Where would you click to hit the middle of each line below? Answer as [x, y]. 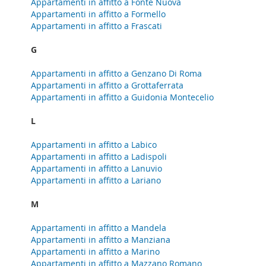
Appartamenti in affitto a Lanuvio [96, 168]
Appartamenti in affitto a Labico [94, 145]
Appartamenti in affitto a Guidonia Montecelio [122, 97]
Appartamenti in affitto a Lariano [96, 180]
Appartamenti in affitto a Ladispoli [99, 156]
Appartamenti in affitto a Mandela [99, 228]
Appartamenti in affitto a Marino [95, 251]
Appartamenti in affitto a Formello [98, 14]
